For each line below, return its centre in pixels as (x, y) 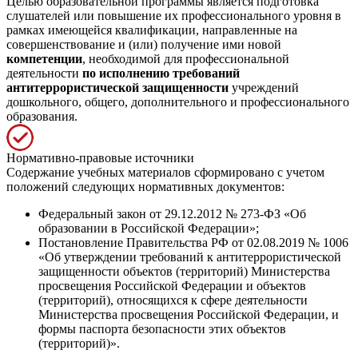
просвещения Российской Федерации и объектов (172, 285)
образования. (42, 116)
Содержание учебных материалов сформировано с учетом (165, 172)
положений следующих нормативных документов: (145, 186)
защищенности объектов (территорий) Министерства (184, 271)
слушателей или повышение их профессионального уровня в (174, 15)
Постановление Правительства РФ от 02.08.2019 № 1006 (193, 242)
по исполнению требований (161, 73)
